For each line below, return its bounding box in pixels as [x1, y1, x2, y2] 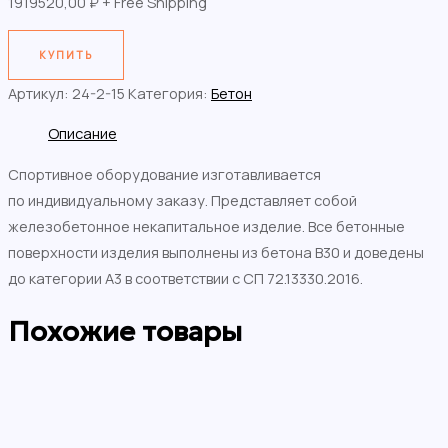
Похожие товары [8, 313, 242, 349]
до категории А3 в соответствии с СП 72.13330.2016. [8, 267, 363, 288]
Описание [48, 123, 117, 144]
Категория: [128, 82, 211, 103]
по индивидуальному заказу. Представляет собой [8, 189, 357, 210]
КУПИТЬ [39, 47, 93, 62]
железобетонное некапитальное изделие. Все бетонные [8, 215, 405, 236]
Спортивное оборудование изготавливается [8, 163, 321, 184]
